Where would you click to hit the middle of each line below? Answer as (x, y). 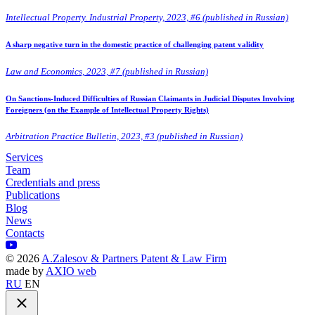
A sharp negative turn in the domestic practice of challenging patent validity (135, 45)
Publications (33, 195)
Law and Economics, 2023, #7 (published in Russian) (107, 71)
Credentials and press (53, 183)
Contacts (25, 233)
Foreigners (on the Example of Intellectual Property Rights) (107, 109)
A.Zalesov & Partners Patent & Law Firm (134, 259)
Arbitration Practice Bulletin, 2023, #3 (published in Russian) (124, 136)
